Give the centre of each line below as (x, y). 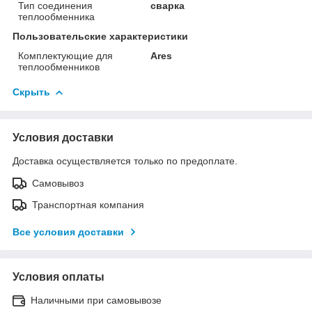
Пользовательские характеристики (100, 36)
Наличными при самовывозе (96, 300)
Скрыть (31, 92)
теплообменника (56, 16)
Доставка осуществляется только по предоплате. (125, 161)
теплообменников (59, 67)
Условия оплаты (58, 276)
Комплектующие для (65, 55)
